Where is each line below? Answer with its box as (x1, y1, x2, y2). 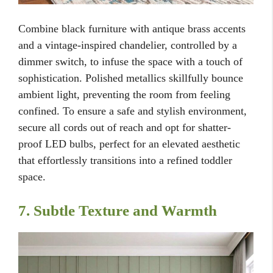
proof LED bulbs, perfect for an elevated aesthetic (18, 138, 240, 151)
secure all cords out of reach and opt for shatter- (18, 121, 231, 134)
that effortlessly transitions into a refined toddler (18, 154, 232, 167)
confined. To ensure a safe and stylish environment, (18, 105, 247, 118)
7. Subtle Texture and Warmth (18, 202, 217, 219)
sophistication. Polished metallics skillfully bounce (18, 72, 243, 85)
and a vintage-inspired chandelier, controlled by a (18, 39, 237, 52)
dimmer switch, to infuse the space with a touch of (18, 55, 243, 68)
